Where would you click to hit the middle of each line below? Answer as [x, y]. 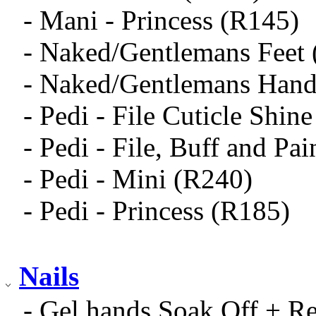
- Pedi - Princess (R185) [157, 210]
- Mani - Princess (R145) [161, 20]
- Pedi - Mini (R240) [138, 178]
